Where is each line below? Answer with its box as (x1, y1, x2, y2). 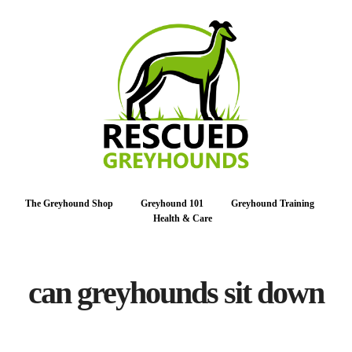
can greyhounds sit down (28, 275, 324, 310)
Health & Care (152, 213, 212, 224)
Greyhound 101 (141, 198, 203, 209)
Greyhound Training (231, 198, 314, 209)
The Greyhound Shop (25, 198, 113, 209)
